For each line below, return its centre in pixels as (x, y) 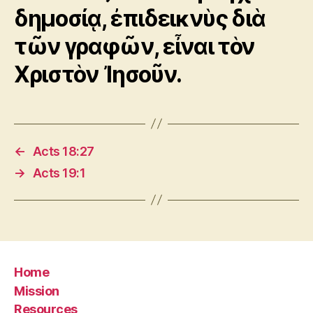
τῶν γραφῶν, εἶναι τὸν (135, 46)
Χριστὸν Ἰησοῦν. (98, 74)
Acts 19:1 (59, 173)
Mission (37, 291)
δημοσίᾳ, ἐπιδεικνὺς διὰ (140, 18)
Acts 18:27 (63, 151)
